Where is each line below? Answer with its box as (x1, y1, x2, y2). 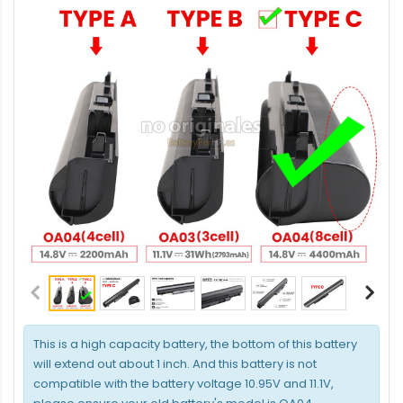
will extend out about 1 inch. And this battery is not (33, 355, 317, 373)
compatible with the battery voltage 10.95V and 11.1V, (33, 375, 334, 393)
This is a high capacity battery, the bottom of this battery (33, 336, 357, 354)
